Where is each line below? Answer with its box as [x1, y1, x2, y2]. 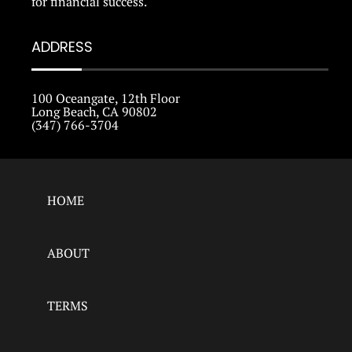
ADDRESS [31, 37, 93, 57]
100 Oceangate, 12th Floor [31, 90, 180, 108]
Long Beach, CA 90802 [31, 103, 157, 121]
